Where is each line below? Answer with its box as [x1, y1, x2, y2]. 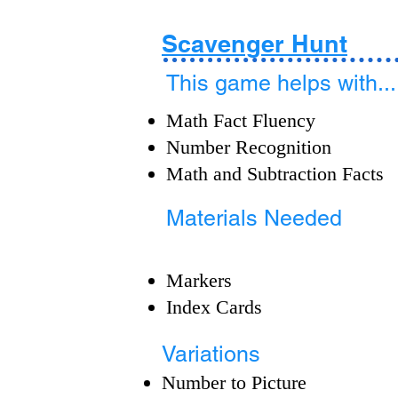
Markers [166, 269, 232, 291]
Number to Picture [162, 371, 312, 394]
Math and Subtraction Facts [166, 163, 384, 185]
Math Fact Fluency [166, 109, 315, 131]
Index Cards [166, 296, 262, 318]
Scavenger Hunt [162, 29, 347, 58]
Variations [162, 341, 260, 367]
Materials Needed [166, 205, 342, 231]
